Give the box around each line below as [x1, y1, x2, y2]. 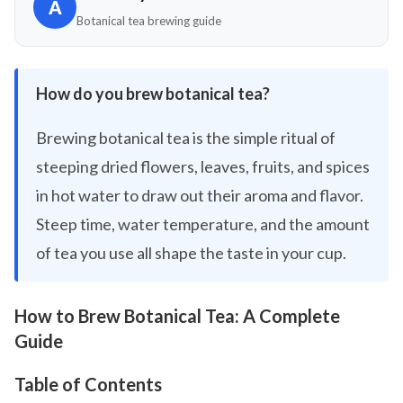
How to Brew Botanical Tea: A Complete [14, 305, 340, 327]
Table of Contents [14, 373, 162, 395]
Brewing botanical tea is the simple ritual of [36, 128, 336, 148]
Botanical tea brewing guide [76, 13, 221, 28]
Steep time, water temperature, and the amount [36, 214, 370, 234]
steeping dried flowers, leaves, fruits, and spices [36, 157, 370, 176]
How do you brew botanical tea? [36, 84, 270, 103]
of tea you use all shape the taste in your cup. [36, 243, 346, 263]
